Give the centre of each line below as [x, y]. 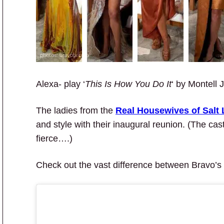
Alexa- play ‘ [60, 84]
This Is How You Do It [128, 84]
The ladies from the [76, 110]
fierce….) [54, 138]
